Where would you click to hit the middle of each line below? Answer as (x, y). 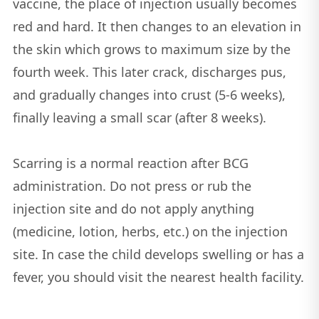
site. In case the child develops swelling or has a (158, 255)
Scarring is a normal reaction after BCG (130, 163)
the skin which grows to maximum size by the (151, 49)
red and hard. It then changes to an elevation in (157, 27)
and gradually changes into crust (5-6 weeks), (149, 95)
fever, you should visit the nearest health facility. (158, 277)
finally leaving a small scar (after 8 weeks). (139, 118)
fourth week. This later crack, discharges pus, (149, 72)
